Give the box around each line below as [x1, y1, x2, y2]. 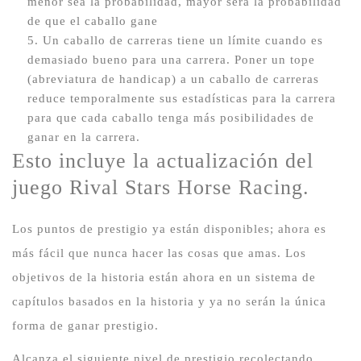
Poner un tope [234, 52, 315, 66]
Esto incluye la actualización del [12, 148, 313, 172]
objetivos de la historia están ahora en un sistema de [12, 270, 316, 284]
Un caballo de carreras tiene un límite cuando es [42, 33, 323, 47]
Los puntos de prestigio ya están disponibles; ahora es [12, 222, 326, 235]
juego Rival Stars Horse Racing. [12, 175, 309, 199]
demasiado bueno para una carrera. [27, 52, 234, 66]
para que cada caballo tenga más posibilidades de [27, 110, 314, 124]
